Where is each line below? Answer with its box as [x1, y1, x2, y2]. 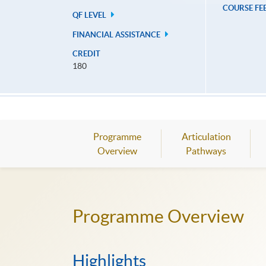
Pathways [186, 145, 226, 157]
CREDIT [72, 49, 100, 59]
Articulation [181, 131, 231, 142]
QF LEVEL [72, 11, 108, 20]
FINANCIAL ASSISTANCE [72, 30, 162, 40]
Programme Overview [72, 206, 244, 227]
